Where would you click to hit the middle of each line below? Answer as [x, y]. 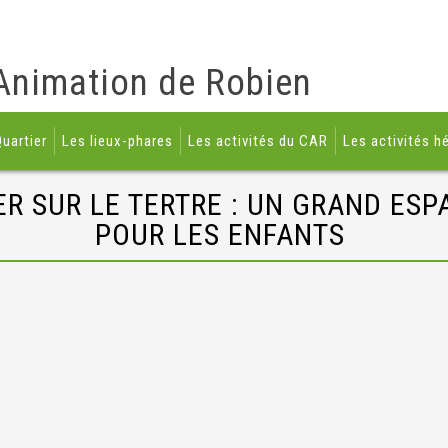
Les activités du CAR [258, 141]
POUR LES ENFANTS [224, 234]
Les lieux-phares [117, 141]
